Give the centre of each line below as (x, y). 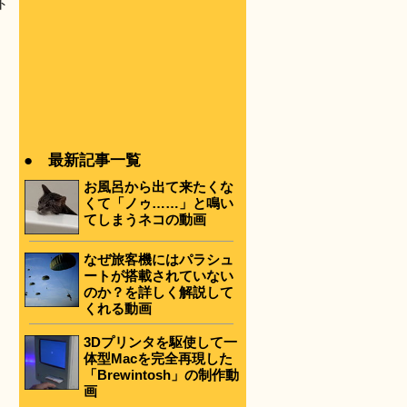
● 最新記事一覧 (82, 160)
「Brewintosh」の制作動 (161, 375)
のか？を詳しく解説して (159, 292)
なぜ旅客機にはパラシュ (159, 259)
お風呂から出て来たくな (159, 187)
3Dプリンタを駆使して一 (160, 342)
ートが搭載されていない (159, 275)
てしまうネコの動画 (145, 219)
